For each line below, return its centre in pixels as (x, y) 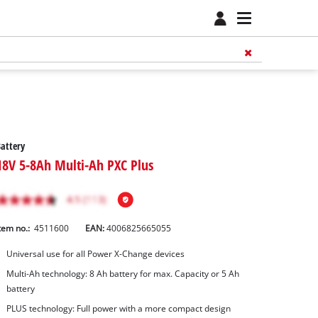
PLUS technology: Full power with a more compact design (118, 308)
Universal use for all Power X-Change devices (95, 254)
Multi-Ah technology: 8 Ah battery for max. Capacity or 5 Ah (122, 274)
